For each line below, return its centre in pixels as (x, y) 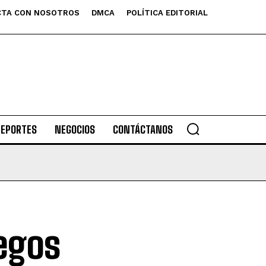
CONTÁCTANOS (142, 129)
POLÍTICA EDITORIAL (167, 13)
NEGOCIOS (75, 129)
